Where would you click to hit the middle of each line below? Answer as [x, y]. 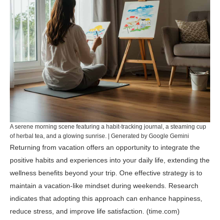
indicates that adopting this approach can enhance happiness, [106, 198]
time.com [163, 211]
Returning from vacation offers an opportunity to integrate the [105, 147]
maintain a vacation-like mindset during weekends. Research [104, 186]
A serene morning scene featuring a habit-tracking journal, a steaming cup [108, 127]
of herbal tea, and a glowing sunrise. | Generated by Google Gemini [99, 136]
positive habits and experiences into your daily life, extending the [110, 160]
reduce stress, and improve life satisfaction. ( [79, 211]
